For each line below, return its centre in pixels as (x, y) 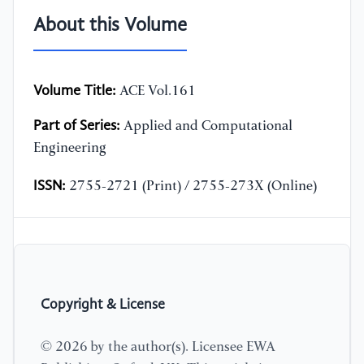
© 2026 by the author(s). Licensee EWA (158, 347)
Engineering (70, 149)
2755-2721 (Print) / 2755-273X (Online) (191, 187)
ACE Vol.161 (156, 92)
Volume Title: (75, 91)
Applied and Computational (206, 127)
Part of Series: (77, 126)
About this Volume (110, 26)
